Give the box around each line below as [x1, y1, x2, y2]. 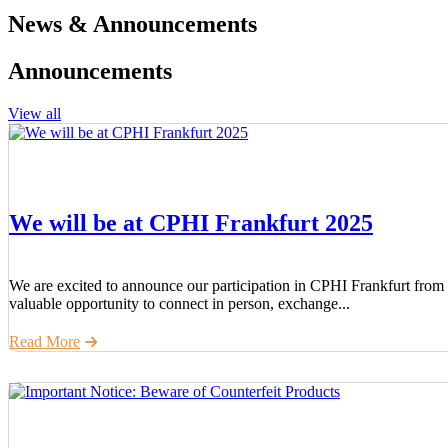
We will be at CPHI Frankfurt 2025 [9, 209, 373, 236]
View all [8, 104, 61, 122]
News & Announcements [8, 10, 257, 37]
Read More [9, 332, 80, 350]
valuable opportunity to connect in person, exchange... [9, 294, 350, 312]
